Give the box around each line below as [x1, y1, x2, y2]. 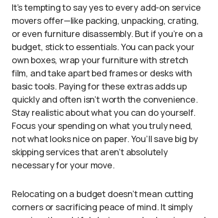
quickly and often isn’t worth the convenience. [12, 93, 198, 105]
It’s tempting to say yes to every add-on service [12, 1, 201, 13]
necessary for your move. [12, 159, 115, 171]
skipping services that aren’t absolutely [12, 145, 168, 158]
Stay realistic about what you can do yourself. [12, 106, 196, 118]
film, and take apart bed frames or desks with [12, 67, 192, 79]
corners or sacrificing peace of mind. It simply [12, 200, 193, 213]
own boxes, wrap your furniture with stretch [12, 54, 189, 66]
